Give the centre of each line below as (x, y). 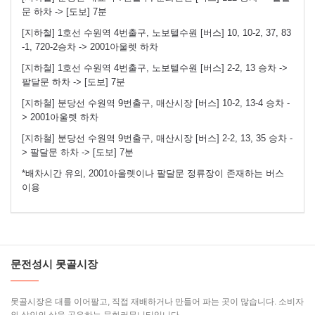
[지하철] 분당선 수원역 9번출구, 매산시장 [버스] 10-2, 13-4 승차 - (156, 103)
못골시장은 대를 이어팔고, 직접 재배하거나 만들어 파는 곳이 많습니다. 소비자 (157, 301)
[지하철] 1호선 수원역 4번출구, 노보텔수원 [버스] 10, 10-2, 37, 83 (156, 32)
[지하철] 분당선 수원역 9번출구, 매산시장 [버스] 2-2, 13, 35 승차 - (157, 138)
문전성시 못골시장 (54, 264)
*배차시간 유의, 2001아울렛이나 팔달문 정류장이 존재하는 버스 (153, 173)
